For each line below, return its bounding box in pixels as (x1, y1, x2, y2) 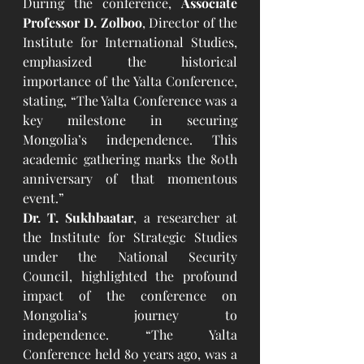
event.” (23, 189, 64, 207)
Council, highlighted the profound (23, 267, 237, 285)
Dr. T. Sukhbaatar (23, 209, 134, 227)
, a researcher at (133, 209, 238, 227)
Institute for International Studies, (23, 33, 237, 51)
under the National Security (23, 248, 237, 266)
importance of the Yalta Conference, (23, 72, 237, 90)
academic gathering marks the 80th (23, 150, 237, 168)
